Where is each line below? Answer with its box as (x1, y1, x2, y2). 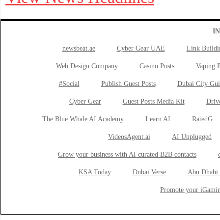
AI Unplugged (172, 133, 212, 140)
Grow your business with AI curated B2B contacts (58, 151, 196, 158)
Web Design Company (56, 62, 118, 70)
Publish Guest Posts (101, 80, 156, 87)
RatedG (192, 115, 213, 123)
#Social (58, 80, 80, 87)
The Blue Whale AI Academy (42, 115, 124, 123)
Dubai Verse (132, 168, 166, 176)
